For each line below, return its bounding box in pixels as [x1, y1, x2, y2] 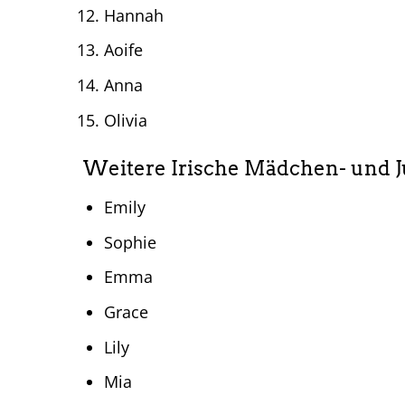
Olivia [103, 108, 147, 131]
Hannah [103, 4, 164, 26]
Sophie [103, 231, 156, 253]
